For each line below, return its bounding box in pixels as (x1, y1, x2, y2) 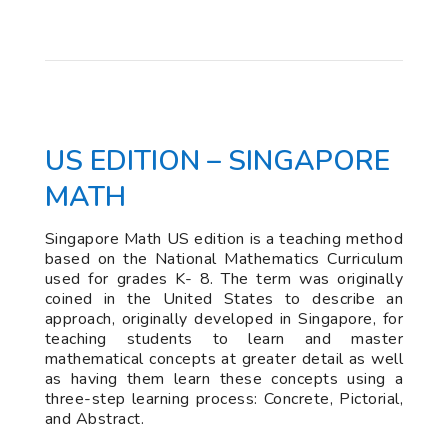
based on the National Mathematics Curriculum (44, 248, 404, 270)
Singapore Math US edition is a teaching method (44, 228, 404, 250)
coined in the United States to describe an (44, 288, 404, 310)
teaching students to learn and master (44, 328, 404, 350)
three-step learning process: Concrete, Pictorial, (44, 388, 404, 410)
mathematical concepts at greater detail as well (44, 348, 404, 370)
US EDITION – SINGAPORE (44, 142, 390, 180)
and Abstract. (44, 408, 145, 430)
